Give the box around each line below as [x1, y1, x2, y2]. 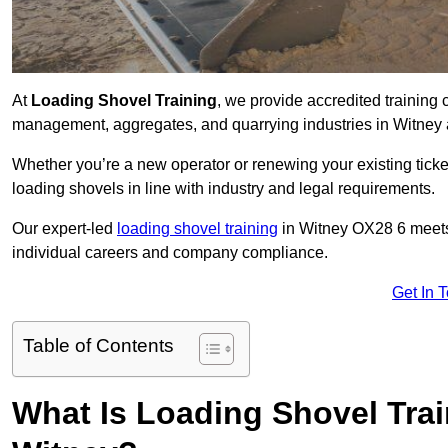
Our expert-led [12, 220, 117, 238]
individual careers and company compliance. [12, 244, 328, 262]
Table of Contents [23, 335, 174, 357]
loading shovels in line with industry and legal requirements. [12, 180, 435, 198]
